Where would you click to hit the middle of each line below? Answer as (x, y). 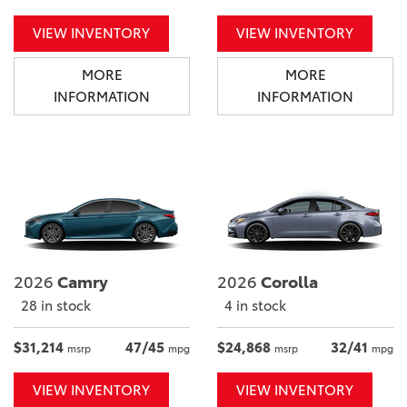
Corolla (288, 283)
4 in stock (255, 306)
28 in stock (56, 306)
